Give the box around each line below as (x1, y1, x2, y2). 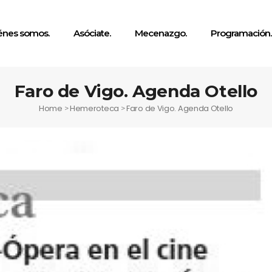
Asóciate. (73, 27, 110, 39)
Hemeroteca (69, 103, 119, 114)
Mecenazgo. (135, 27, 186, 39)
